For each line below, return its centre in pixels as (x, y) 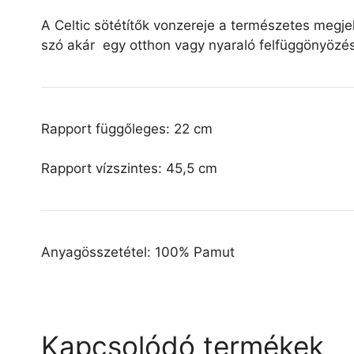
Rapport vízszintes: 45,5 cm (129, 169)
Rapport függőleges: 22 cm (127, 128)
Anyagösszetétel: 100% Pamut (138, 252)
